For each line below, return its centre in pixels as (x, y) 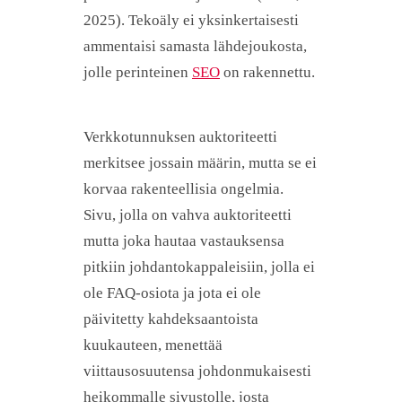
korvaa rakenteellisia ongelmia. (184, 189)
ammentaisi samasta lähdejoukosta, (195, 46)
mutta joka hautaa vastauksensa (184, 241)
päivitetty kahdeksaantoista (171, 319)
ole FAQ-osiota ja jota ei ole (172, 293)
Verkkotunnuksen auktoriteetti (180, 137)
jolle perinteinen (138, 72)
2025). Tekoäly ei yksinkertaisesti (191, 20)
